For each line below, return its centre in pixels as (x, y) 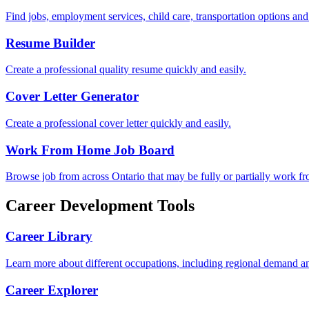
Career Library (49, 237)
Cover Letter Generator (72, 97)
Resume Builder (50, 43)
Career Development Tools (100, 206)
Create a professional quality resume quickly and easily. (126, 70)
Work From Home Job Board (90, 150)
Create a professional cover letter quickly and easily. (118, 123)
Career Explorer (52, 290)
